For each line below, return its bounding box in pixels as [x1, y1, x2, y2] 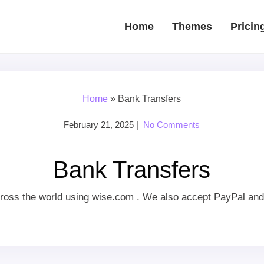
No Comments [143, 120, 200, 130]
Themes [171, 21, 212, 32]
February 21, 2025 [64, 120, 134, 130]
